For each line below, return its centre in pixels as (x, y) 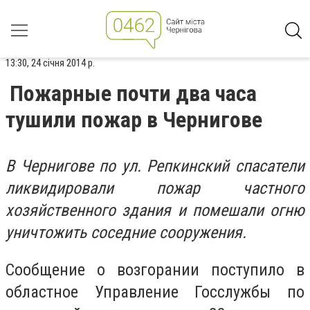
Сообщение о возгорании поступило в (155, 270)
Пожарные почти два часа (133, 93)
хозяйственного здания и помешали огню (155, 210)
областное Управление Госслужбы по (155, 292)
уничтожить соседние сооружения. (126, 232)
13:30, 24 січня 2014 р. (50, 63)
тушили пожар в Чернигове (134, 120)
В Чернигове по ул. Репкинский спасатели (155, 166)
